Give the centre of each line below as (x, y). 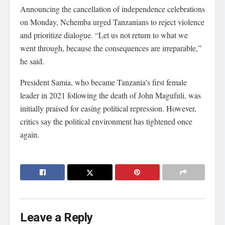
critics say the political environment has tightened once (106, 121)
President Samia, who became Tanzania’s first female (103, 82)
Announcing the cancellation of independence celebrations (113, 9)
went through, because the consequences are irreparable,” (111, 48)
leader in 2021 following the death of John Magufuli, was (110, 95)
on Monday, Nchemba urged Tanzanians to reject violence (112, 22)
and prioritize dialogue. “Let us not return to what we (104, 35)
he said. (32, 61)
